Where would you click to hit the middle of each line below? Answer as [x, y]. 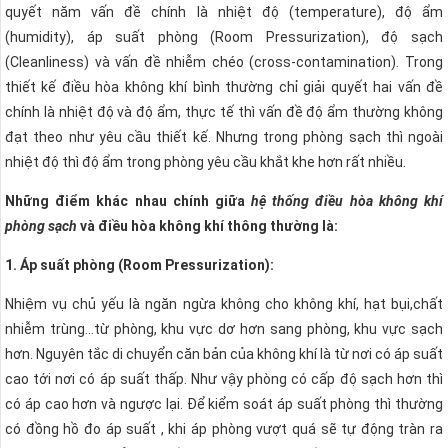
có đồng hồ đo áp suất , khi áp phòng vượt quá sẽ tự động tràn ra [224, 428]
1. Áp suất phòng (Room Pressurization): [139, 264]
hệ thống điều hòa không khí [347, 200]
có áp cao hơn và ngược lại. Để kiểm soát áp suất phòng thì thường [224, 403]
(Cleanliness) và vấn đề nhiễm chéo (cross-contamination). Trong [224, 61]
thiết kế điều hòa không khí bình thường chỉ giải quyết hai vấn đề [224, 86]
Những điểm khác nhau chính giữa [128, 200]
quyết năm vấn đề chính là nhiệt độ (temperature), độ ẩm [224, 11]
